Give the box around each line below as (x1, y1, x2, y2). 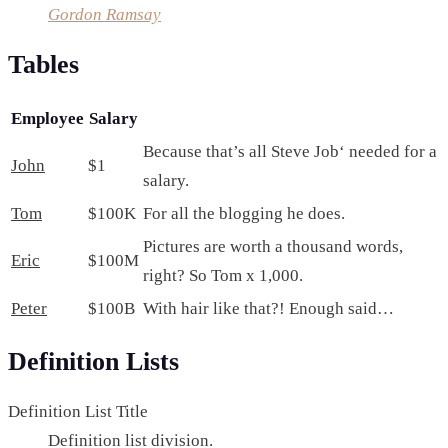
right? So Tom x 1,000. (143, 265, 303, 285)
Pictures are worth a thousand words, (143, 236, 403, 256)
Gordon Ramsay (48, 5, 161, 25)
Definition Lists (8, 346, 179, 376)
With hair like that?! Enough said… (143, 298, 394, 318)
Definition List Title (8, 401, 148, 421)
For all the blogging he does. (143, 203, 345, 223)
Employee (11, 108, 84, 128)
